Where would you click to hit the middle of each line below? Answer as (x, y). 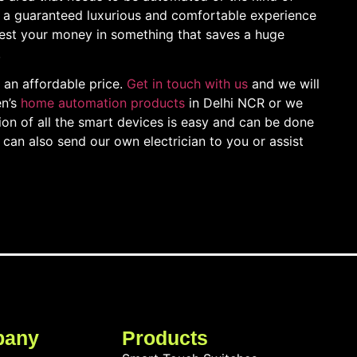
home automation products (103, 103)
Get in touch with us (189, 84)
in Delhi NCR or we (244, 103)
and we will (286, 84)
